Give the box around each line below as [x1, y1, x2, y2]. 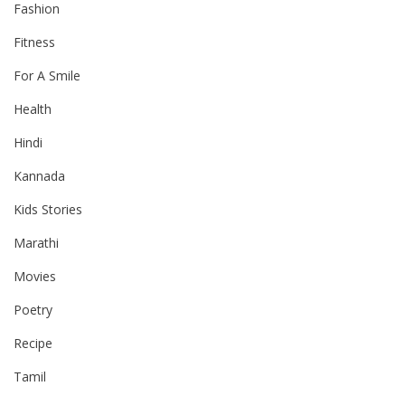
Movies [14, 267, 56, 285]
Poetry [14, 300, 52, 318]
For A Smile [14, 66, 80, 84]
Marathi [14, 233, 59, 251]
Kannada [14, 166, 65, 184]
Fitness [14, 33, 55, 51]
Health [14, 99, 52, 118]
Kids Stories [14, 200, 82, 218]
